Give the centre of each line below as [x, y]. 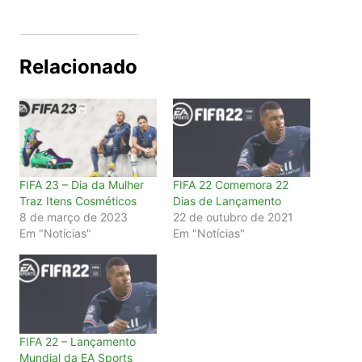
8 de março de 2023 [73, 217]
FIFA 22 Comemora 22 [230, 185]
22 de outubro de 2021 [233, 217]
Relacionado [78, 67]
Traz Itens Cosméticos [78, 201]
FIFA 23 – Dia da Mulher [81, 185]
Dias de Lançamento [227, 201]
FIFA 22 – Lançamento [77, 341]
